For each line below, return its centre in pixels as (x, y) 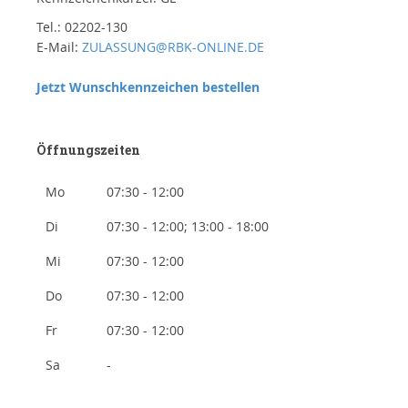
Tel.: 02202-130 (82, 27)
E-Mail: (59, 47)
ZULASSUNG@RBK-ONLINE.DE (173, 47)
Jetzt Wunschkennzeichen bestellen (148, 87)
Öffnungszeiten (88, 150)
